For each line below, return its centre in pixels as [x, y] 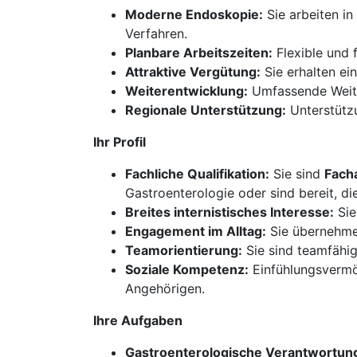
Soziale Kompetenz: [187, 269]
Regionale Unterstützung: [206, 110]
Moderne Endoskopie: [194, 14]
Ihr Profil [120, 142]
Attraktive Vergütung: [193, 72]
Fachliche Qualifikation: [197, 174]
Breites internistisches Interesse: [229, 212]
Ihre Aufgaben [138, 320]
